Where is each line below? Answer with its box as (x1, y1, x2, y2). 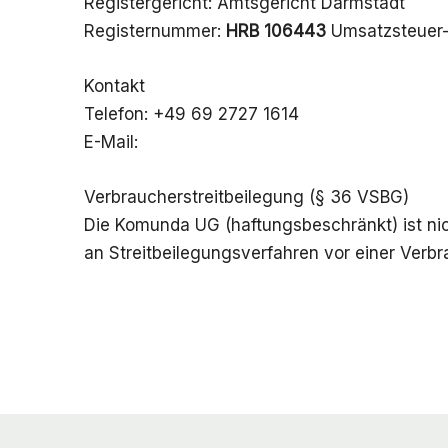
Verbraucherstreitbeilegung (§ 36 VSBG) (84, 187, 409, 208)
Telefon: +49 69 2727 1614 (84, 103, 299, 124)
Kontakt (84, 75, 145, 96)
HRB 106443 (226, 20, 326, 41)
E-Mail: (84, 131, 143, 152)
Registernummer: (84, 20, 226, 41)
